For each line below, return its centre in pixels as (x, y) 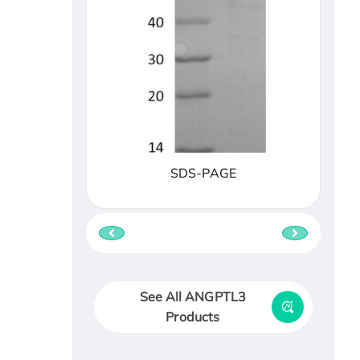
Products (193, 316)
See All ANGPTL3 (192, 296)
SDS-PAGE (203, 172)
